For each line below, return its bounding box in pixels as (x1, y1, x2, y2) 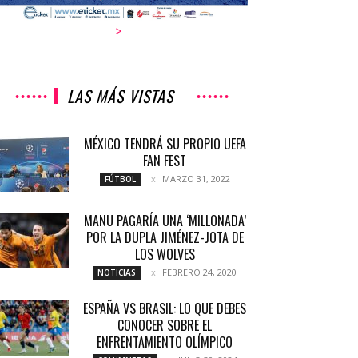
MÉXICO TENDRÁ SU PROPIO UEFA (83, 134, 246, 153)
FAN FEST (143, 151, 186, 170)
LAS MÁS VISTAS (66, 84, 173, 108)
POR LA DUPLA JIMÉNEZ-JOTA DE (86, 228, 244, 247)
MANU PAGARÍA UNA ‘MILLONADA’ (83, 211, 246, 230)
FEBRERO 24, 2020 (162, 266, 237, 278)
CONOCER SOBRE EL (117, 316, 212, 335)
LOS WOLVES (134, 245, 195, 264)
